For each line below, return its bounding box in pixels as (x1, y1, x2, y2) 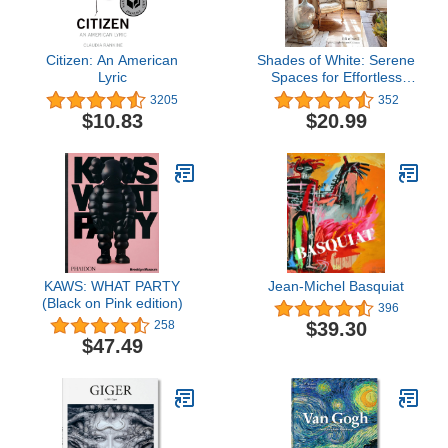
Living (317, 86, 355, 103)
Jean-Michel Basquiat (268, 277, 404, 294)
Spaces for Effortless (270, 69, 402, 86)
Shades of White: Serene (257, 52, 415, 69)
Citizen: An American (46, 52, 178, 69)
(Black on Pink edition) (41, 294, 183, 311)
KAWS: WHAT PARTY (44, 277, 180, 294)
